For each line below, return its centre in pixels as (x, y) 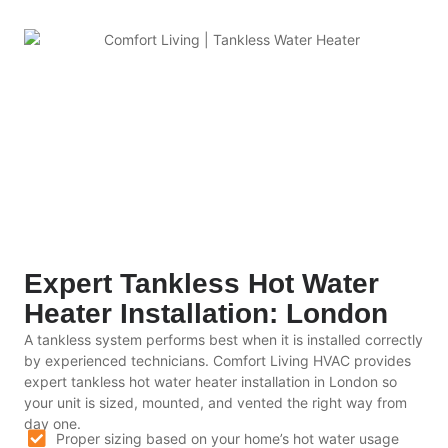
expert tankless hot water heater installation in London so (210, 381)
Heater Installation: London (206, 313)
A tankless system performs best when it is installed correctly (223, 339)
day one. (52, 423)
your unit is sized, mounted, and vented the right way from (215, 402)
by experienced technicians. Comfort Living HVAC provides (217, 360)
